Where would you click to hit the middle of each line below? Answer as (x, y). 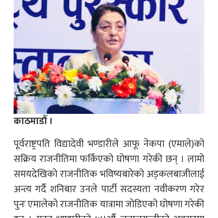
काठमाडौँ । (33, 121)
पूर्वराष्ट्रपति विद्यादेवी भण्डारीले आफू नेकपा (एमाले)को (109, 144)
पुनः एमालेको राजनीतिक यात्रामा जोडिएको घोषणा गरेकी (109, 204)
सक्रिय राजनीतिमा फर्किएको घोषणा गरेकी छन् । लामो (109, 159)
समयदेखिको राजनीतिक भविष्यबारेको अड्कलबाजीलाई (109, 174)
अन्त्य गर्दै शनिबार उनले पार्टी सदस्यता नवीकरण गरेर (109, 189)
